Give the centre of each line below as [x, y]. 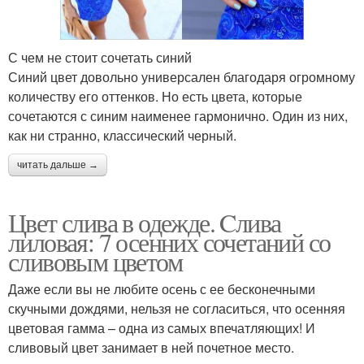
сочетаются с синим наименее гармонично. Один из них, [178, 116]
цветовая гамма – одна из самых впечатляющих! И [162, 328]
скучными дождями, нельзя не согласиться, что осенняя [177, 309]
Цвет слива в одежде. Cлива [145, 223]
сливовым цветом [95, 262]
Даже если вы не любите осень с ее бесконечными [162, 289]
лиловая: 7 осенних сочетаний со [169, 242]
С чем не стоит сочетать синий [100, 58]
